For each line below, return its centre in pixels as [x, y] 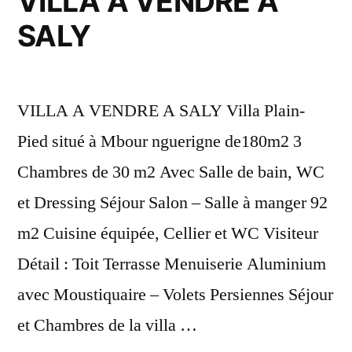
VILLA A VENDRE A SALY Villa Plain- [161, 110]
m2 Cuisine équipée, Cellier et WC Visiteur [168, 233]
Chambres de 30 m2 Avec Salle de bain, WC [171, 172]
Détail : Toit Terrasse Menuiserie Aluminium [172, 264]
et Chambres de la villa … [107, 325]
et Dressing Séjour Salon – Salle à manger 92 [172, 202]
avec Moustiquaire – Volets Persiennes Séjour [175, 294]
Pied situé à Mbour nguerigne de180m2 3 [159, 141]
